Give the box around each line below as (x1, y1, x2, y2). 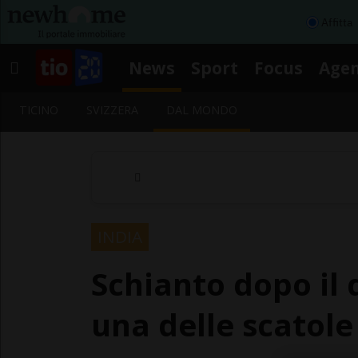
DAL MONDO (166, 102, 238, 117)
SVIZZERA (86, 102, 139, 117)
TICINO (19, 102, 58, 117)
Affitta (321, 14, 352, 30)
